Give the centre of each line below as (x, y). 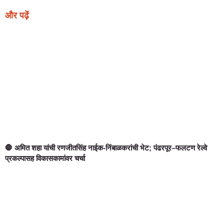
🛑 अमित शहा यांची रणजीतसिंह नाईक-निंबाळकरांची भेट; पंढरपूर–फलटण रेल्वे (106, 147)
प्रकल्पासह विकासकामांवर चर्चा (45, 158)
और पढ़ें (17, 15)
